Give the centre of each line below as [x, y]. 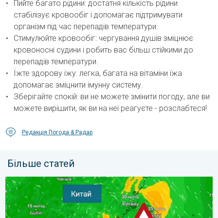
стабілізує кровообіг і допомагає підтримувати [98, 15]
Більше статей [41, 164]
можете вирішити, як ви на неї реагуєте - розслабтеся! [110, 109]
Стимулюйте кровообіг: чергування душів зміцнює [103, 38]
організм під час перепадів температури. [86, 27]
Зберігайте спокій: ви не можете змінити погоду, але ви [112, 97]
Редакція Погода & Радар [57, 133]
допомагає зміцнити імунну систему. [78, 85]
